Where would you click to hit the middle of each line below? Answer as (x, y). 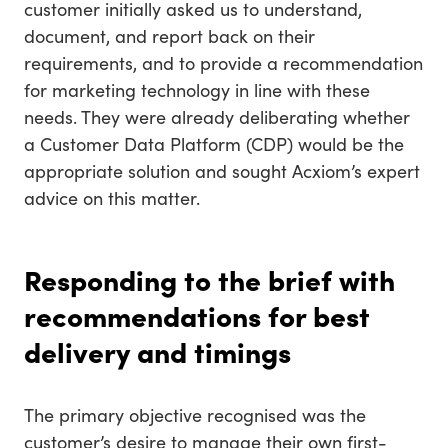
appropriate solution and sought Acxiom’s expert (222, 170)
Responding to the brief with (209, 278)
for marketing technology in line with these (197, 89)
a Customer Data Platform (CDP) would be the (214, 143)
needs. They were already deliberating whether (217, 116)
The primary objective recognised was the (195, 414)
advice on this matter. (112, 197)
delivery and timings (157, 350)
